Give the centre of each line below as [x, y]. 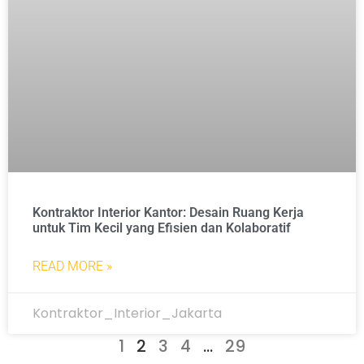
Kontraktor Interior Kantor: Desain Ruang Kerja [168, 212]
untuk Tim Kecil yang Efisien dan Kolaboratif [162, 228]
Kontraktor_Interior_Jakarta [127, 313]
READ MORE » [72, 266]
